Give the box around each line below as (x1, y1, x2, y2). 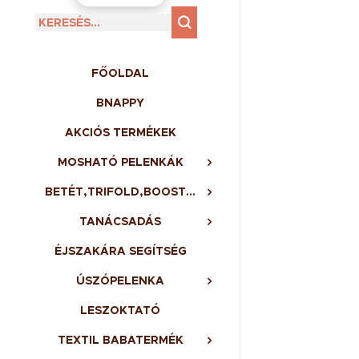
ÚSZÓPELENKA (76, 273, 164, 288)
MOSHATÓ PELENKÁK (57, 155, 184, 169)
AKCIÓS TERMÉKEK (64, 125, 176, 139)
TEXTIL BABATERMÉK (57, 333, 184, 347)
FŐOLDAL (91, 66, 149, 80)
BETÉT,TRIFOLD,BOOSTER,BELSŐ (186, 184, 196, 199)
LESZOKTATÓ (80, 303, 160, 317)
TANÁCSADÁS (79, 214, 161, 228)
